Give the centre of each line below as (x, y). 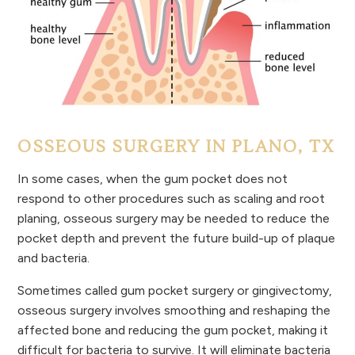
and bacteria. (54, 258)
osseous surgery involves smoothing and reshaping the (174, 311)
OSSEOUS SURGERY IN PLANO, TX (177, 147)
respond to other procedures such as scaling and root (172, 199)
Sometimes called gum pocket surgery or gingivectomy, (175, 291)
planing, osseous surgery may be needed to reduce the (174, 219)
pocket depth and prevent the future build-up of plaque (177, 239)
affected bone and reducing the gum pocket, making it (173, 330)
